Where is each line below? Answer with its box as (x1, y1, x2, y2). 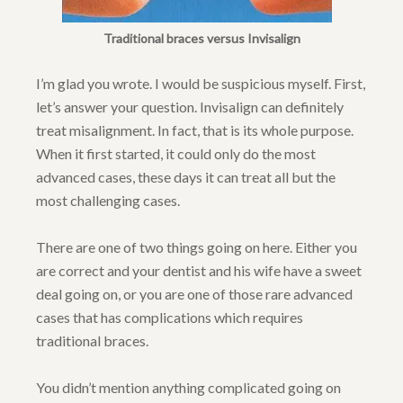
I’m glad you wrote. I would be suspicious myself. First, (36, 75, 365, 93)
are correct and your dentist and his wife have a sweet (36, 262, 362, 280)
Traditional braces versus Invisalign (103, 31, 300, 47)
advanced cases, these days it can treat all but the (36, 168, 336, 186)
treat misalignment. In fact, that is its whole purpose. (36, 121, 354, 139)
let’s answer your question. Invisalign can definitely (36, 98, 344, 116)
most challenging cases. (36, 192, 180, 210)
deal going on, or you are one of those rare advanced (36, 285, 353, 303)
